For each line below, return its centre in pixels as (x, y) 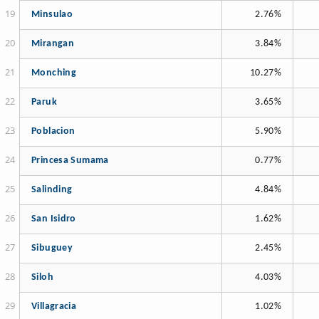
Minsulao (52, 15)
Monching (54, 73)
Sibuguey (52, 249)
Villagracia (54, 307)
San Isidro (54, 219)
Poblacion (53, 132)
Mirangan (53, 44)
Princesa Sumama (70, 161)
